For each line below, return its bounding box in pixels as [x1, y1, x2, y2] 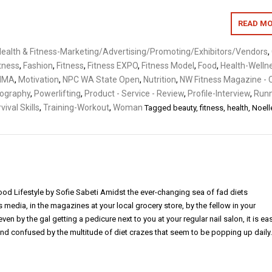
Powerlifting [34, 88, 81, 98]
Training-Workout [43, 102, 109, 112]
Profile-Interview [188, 88, 250, 98]
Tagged [144, 103, 173, 112]
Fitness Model [141, 60, 194, 70]
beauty [173, 103, 196, 112]
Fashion [23, 60, 53, 70]
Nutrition [143, 74, 176, 84]
